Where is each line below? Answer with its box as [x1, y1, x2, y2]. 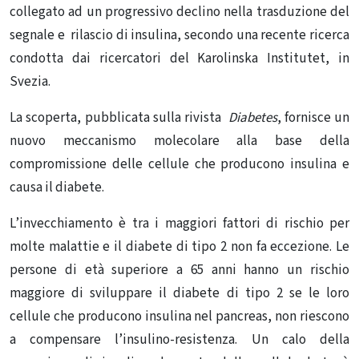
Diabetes [228, 108, 277, 128]
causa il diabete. [10, 178, 104, 198]
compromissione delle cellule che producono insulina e [10, 155, 349, 175]
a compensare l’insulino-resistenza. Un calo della [10, 330, 349, 350]
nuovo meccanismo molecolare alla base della [10, 131, 349, 151]
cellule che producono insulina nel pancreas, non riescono [10, 307, 349, 327]
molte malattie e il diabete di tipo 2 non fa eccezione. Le [10, 237, 349, 257]
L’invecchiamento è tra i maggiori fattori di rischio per [10, 214, 349, 234]
